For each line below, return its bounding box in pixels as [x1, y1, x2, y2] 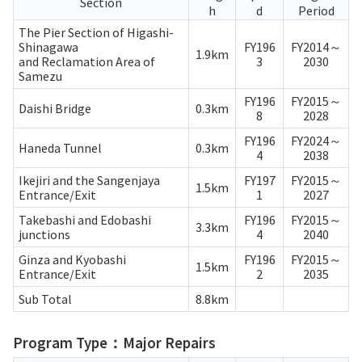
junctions [19, 225, 70, 242]
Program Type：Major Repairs [13, 332, 216, 352]
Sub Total [19, 290, 72, 307]
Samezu [19, 67, 62, 84]
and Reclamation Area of [19, 53, 155, 69]
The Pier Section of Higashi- [19, 23, 174, 40]
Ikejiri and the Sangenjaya [19, 171, 160, 188]
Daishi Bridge [19, 99, 91, 116]
